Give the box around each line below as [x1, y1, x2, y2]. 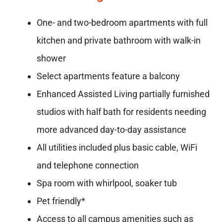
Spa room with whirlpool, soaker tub [37, 178, 177, 189]
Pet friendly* [37, 196, 85, 207]
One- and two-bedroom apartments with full [37, 17, 208, 28]
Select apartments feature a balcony [37, 71, 180, 82]
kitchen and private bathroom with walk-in [37, 35, 201, 46]
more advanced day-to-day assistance [37, 124, 186, 135]
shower [37, 53, 66, 64]
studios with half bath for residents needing [37, 107, 206, 117]
